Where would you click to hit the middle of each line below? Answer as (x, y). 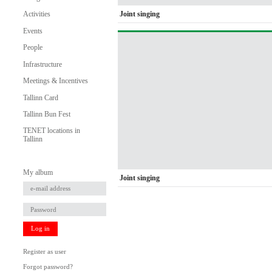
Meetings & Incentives (55, 81)
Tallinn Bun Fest (46, 114)
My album (38, 172)
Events (32, 31)
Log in (40, 229)
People (32, 48)
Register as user (44, 252)
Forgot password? (48, 267)
